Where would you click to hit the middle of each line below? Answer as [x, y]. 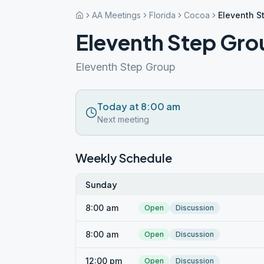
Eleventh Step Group [126, 67]
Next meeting [123, 119]
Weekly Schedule [124, 158]
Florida [162, 15]
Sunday [101, 184]
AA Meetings [116, 15]
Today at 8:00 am [139, 106]
